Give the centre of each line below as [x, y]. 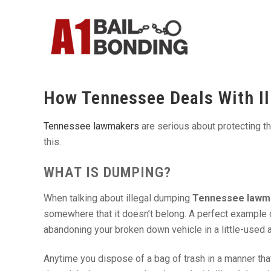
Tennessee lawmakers [91, 126]
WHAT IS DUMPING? [107, 172]
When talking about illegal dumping [118, 198]
